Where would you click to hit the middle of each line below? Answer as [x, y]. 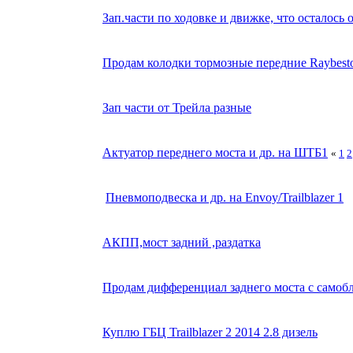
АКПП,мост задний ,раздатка [182, 243]
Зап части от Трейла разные [177, 108]
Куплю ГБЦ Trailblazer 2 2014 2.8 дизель [210, 333]
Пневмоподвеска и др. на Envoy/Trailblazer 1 [225, 198]
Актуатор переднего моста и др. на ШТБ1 [215, 153]
